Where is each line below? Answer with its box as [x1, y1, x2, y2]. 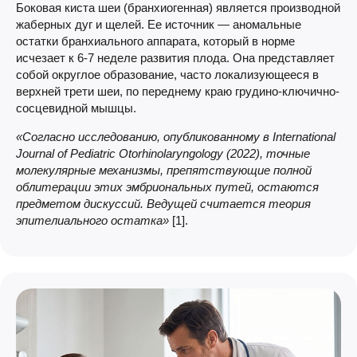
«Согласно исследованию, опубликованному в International [16, 129, 335, 143]
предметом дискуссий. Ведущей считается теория [16, 196, 311, 210]
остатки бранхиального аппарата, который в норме [16, 33, 295, 48]
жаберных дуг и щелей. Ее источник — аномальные [16, 17, 301, 31]
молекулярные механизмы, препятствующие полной [16, 163, 312, 177]
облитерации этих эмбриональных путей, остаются [16, 179, 319, 194]
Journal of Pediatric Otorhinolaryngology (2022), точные [16, 146, 310, 160]
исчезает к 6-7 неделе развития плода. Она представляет [16, 50, 335, 65]
